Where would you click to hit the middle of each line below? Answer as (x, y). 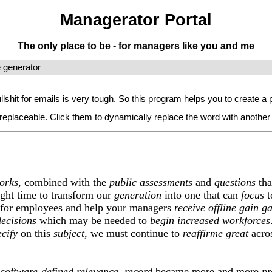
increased (198, 221)
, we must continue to (134, 233)
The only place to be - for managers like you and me (136, 46)
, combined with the (64, 182)
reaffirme (203, 233)
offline (222, 208)
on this (36, 233)
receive (190, 208)
